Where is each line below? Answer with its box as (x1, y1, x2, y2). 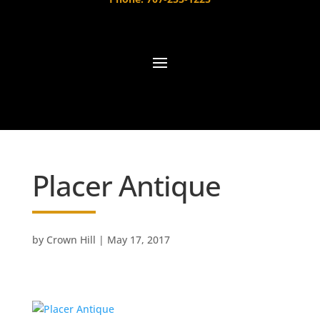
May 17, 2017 (106, 233, 170, 247)
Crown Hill (46, 233, 96, 247)
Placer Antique (31, 166, 221, 206)
